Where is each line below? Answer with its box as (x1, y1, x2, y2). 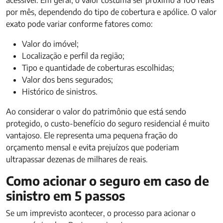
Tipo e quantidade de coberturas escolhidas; (22, 63, 174, 73)
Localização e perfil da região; (22, 51, 124, 61)
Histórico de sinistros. (22, 87, 98, 97)
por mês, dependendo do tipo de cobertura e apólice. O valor (6, 7, 217, 17)
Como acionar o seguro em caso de (6, 173, 209, 189)
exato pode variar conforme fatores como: (6, 19, 153, 29)
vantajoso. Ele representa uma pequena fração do (6, 130, 178, 140)
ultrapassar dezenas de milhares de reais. (6, 154, 148, 164)
